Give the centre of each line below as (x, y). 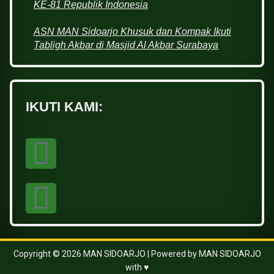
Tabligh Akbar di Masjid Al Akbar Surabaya (126, 45)
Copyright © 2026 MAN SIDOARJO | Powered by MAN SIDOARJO (137, 254)
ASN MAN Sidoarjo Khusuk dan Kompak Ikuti (132, 32)
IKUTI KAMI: (64, 107)
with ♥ (137, 268)
